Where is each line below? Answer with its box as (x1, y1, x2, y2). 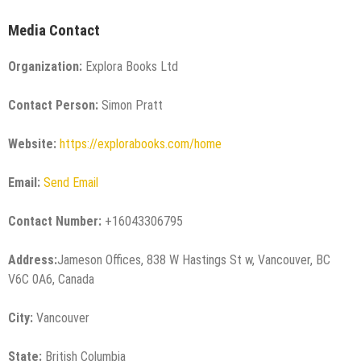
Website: (8, 135, 56, 151)
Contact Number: (8, 213, 102, 229)
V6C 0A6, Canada (8, 271, 94, 287)
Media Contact (8, 21, 100, 39)
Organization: (8, 58, 82, 74)
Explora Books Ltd (82, 58, 178, 74)
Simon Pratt (98, 97, 163, 113)
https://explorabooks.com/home (60, 135, 222, 151)
